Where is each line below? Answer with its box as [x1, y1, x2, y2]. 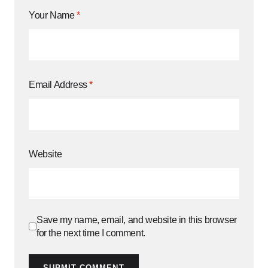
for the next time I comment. [36, 227, 145, 238]
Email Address [29, 79, 90, 90]
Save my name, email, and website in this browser [36, 214, 237, 225]
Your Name [29, 10, 77, 20]
